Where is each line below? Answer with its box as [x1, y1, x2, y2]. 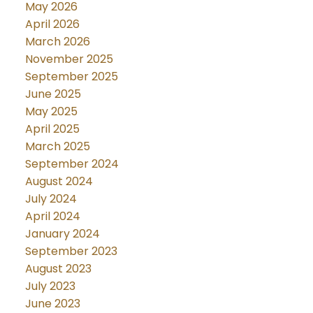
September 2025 [24, 68, 118, 85]
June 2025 [24, 86, 81, 103]
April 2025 [24, 121, 80, 138]
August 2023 [24, 261, 92, 277]
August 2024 [24, 173, 93, 190]
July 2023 [24, 278, 75, 295]
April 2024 [24, 208, 80, 225]
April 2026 [24, 16, 80, 33]
